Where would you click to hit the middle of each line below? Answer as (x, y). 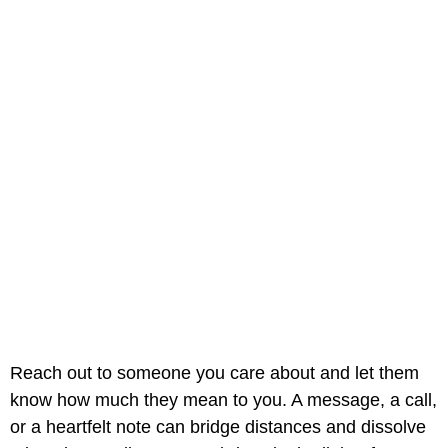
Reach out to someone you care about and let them (214, 373)
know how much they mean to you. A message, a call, (223, 400)
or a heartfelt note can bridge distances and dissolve (218, 427)
